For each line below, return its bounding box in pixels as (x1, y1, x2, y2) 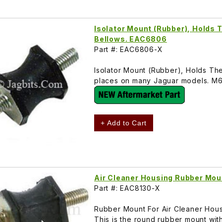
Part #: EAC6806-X (94, 45, 163, 54)
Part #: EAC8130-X (94, 184, 161, 193)
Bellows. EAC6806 (94, 35, 167, 44)
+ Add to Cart (101, 119, 147, 127)
